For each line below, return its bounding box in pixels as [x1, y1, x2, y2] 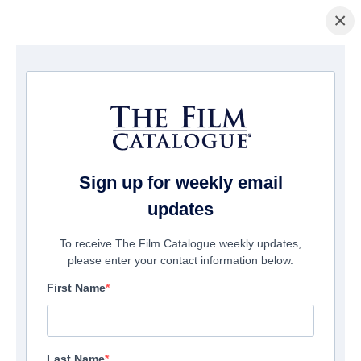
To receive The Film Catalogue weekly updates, [60, 237, 301, 251]
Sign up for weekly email [78, 172, 283, 193]
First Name [47, 281, 106, 295]
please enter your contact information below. [68, 254, 293, 268]
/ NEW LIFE [68, 64, 122, 77]
